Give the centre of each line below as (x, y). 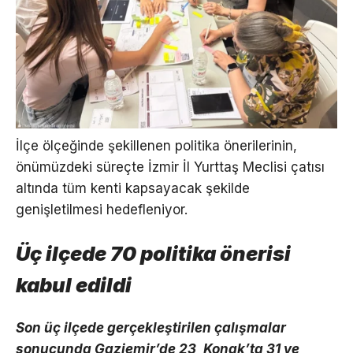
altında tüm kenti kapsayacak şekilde (133, 188)
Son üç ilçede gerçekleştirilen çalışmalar (151, 328)
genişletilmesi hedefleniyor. (102, 209)
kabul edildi (74, 284)
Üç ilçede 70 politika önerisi (153, 253)
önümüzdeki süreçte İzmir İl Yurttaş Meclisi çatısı (170, 167)
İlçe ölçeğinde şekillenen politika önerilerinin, (156, 145)
